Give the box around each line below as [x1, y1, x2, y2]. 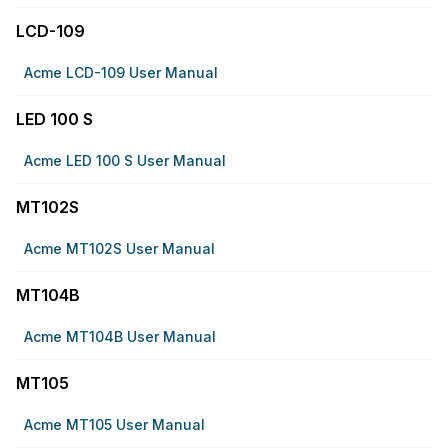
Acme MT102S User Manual [24, 240, 215, 257]
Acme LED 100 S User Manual [24, 152, 226, 169]
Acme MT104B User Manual [24, 328, 216, 345]
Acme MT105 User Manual [24, 416, 205, 433]
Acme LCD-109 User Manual [24, 64, 218, 81]
